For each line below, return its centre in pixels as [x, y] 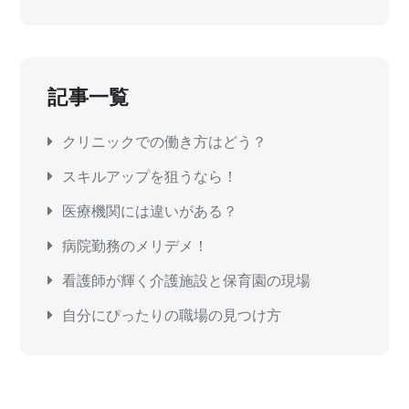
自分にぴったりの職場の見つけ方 [172, 315]
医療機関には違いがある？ [150, 211]
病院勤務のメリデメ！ [136, 246]
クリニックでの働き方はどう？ [165, 142]
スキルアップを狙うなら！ [150, 176]
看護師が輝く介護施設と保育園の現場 [187, 280]
